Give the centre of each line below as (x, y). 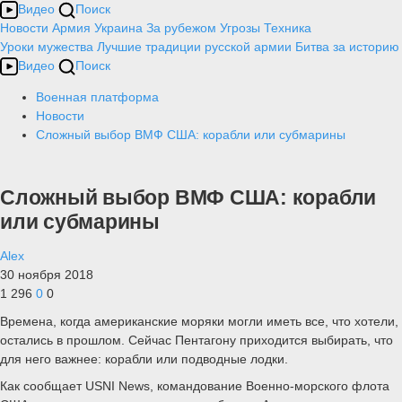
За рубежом (181, 28)
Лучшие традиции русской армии (194, 47)
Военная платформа (97, 97)
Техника (288, 28)
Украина (118, 28)
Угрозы (240, 28)
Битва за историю (347, 47)
